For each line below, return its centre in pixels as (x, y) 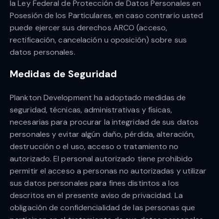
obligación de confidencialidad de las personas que (103, 208)
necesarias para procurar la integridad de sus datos (104, 122)
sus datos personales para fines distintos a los (94, 183)
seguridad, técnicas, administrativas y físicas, (91, 110)
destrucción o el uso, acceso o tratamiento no (94, 147)
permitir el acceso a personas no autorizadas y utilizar (108, 171)
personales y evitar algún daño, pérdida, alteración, (102, 134)
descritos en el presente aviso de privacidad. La (96, 196)
